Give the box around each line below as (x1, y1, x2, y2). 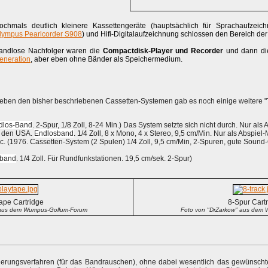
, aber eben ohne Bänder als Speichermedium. (31, 55, 182, 63)
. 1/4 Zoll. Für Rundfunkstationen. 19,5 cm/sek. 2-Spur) (16, 154, 192, 163)
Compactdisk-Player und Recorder (102, 47, 224, 55)
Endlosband (34, 129, 74, 138)
